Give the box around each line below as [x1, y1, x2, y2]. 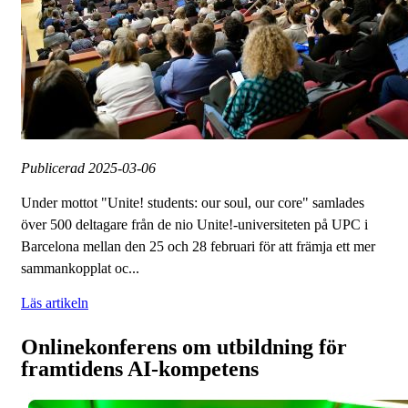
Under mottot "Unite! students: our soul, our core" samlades [21, 195, 364, 211]
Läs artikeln [21, 295, 88, 311]
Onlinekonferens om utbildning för [21, 335, 347, 360]
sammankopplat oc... [21, 260, 139, 277]
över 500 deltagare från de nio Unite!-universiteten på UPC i [21, 217, 368, 233]
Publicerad [21, 160, 88, 177]
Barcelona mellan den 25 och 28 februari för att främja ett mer [21, 239, 375, 255]
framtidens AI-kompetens [21, 357, 259, 382]
